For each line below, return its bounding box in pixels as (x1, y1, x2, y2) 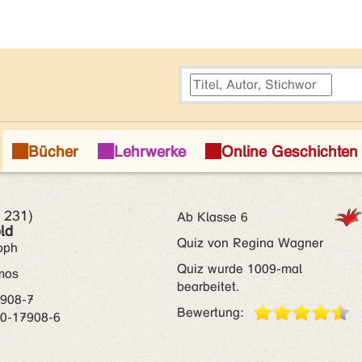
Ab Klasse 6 (177, 209, 248, 225)
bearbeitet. (177, 279, 239, 294)
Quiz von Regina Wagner (177, 235, 323, 250)
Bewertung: (177, 305, 244, 320)
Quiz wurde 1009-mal (177, 261, 302, 276)
